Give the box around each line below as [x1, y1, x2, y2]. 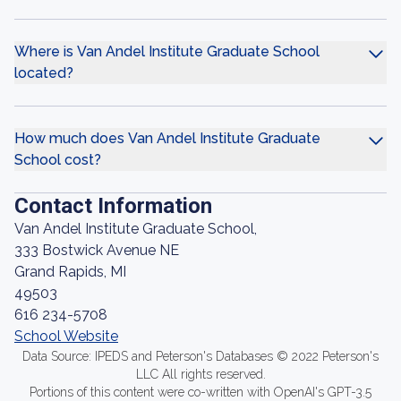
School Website [14, 328, 118, 345]
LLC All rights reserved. [135, 367, 266, 381]
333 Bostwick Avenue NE [14, 242, 179, 259]
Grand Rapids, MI [14, 263, 126, 280]
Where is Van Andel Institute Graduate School [14, 43, 320, 60]
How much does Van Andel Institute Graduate [14, 130, 320, 147]
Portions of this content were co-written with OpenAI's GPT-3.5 [30, 385, 371, 399]
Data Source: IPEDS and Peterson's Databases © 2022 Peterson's [22, 349, 379, 363]
